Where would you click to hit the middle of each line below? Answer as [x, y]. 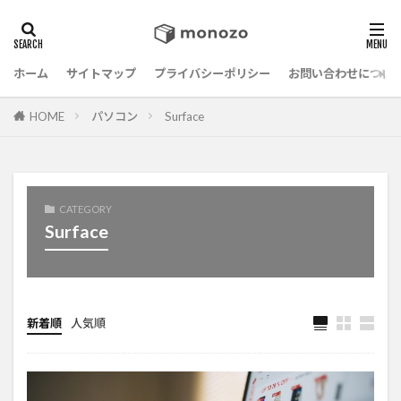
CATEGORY [85, 209]
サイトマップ [101, 73]
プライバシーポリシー [212, 73]
